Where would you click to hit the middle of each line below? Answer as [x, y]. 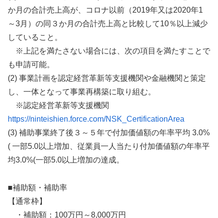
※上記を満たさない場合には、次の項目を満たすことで [109, 51]
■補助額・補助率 [37, 188]
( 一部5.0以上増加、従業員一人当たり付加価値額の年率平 [109, 146]
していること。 [35, 37]
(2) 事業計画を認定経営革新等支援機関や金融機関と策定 [107, 78]
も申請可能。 [31, 65]
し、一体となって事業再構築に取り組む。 [82, 92]
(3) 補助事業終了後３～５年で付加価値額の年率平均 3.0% [109, 133]
